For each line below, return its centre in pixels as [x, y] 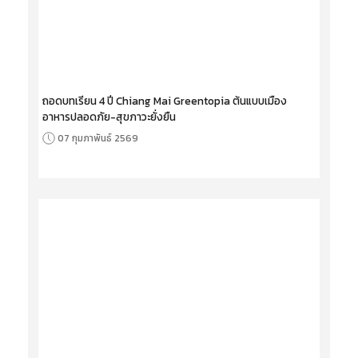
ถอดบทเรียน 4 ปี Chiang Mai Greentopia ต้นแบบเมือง [165, 101]
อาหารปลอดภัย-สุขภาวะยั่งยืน [109, 117]
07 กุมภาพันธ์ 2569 [98, 138]
